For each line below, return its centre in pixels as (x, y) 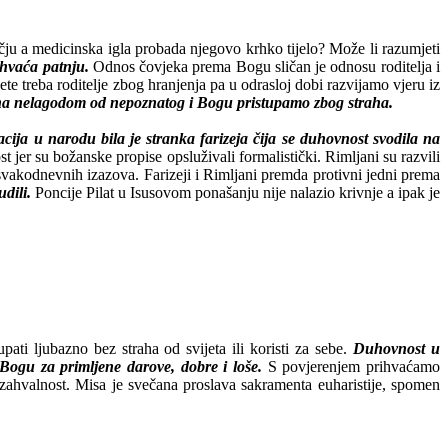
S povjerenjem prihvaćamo (351, 366)
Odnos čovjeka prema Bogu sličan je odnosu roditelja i (266, 66)
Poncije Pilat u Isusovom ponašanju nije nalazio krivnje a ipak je (235, 192)
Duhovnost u (393, 348)
